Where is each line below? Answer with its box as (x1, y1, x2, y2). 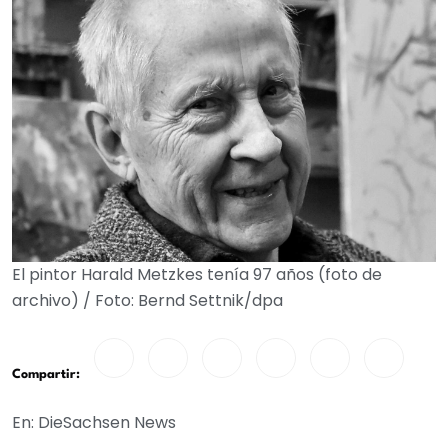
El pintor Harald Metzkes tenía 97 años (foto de (12, 263, 382, 286)
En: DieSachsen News (12, 411, 176, 434)
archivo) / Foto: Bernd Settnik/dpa (12, 289, 283, 312)
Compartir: (12, 368, 80, 381)
